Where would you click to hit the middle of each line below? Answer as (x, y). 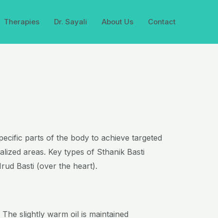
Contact (162, 22)
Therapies (22, 22)
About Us (118, 22)
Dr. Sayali (71, 22)
